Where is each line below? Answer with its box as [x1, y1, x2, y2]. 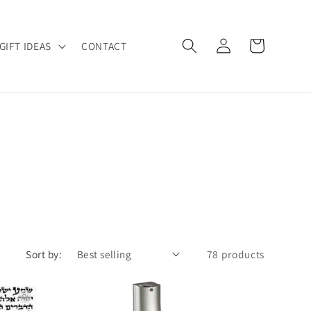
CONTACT [81, 38, 127, 53]
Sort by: [26, 246, 62, 261]
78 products [206, 246, 264, 261]
